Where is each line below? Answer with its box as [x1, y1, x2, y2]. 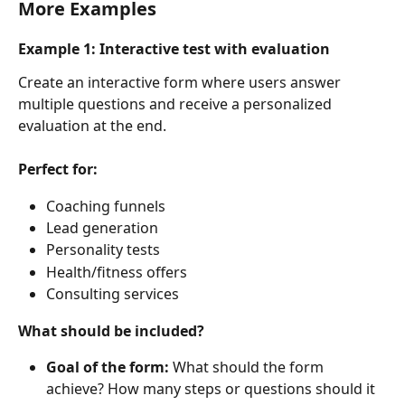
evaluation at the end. [18, 116, 166, 137]
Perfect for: [18, 159, 98, 180]
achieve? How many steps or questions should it [46, 379, 379, 400]
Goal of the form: [46, 357, 173, 378]
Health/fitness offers [46, 261, 187, 282]
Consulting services [46, 284, 179, 305]
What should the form [173, 357, 327, 378]
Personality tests [46, 240, 160, 260]
